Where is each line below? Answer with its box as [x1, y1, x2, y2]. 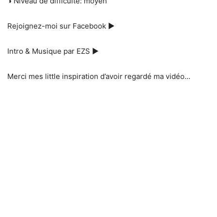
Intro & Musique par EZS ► [7, 46, 99, 56]
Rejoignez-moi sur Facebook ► [7, 21, 115, 31]
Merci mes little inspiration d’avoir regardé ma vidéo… [7, 72, 190, 81]
